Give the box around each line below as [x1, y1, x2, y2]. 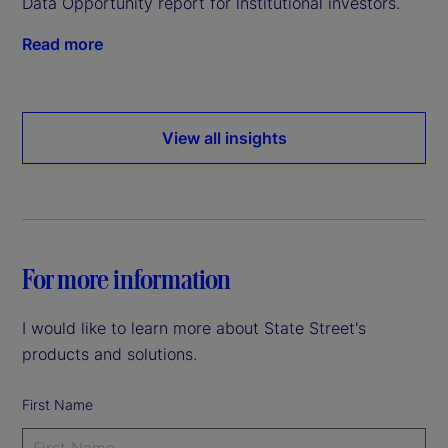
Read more [22, 34, 103, 55]
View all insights [161, 128, 287, 149]
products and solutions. [22, 344, 197, 365]
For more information [22, 261, 231, 296]
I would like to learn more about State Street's [22, 318, 366, 339]
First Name [22, 396, 93, 414]
